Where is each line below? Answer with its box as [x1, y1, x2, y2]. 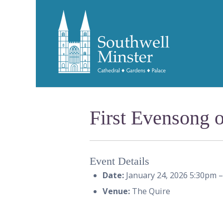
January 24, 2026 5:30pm [125, 169, 217, 181]
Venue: [102, 185, 130, 197]
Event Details [90, 155, 149, 168]
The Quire [129, 185, 170, 197]
